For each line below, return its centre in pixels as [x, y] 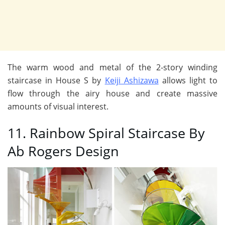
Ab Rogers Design [63, 151]
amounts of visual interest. [58, 106]
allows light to [188, 80]
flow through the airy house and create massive [113, 93]
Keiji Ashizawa [132, 80]
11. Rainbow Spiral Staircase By [106, 133]
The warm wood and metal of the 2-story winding [113, 67]
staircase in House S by [56, 80]
